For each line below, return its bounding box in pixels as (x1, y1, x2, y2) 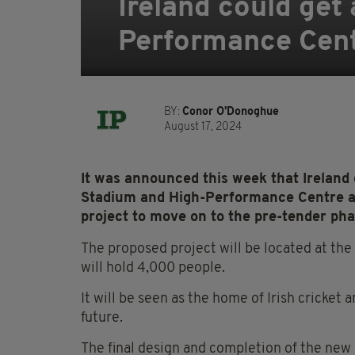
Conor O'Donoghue (182, 106, 279, 119)
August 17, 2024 (164, 121, 242, 134)
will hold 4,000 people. (81, 261, 225, 277)
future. (81, 311, 123, 326)
